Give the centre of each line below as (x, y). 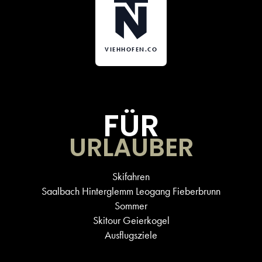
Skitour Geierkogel (131, 220)
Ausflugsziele (131, 235)
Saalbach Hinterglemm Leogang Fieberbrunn (131, 191)
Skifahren (131, 177)
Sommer (131, 206)
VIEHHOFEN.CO (131, 49)
